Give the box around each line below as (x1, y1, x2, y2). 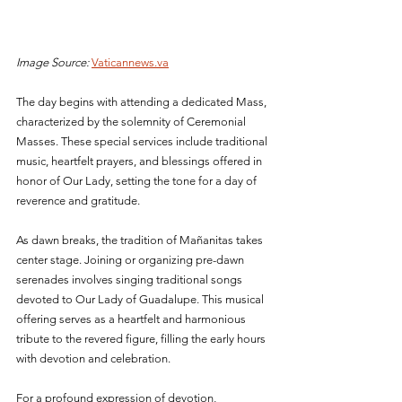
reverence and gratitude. (16, 193, 140, 207)
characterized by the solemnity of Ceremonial (16, 114, 249, 128)
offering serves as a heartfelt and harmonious (16, 311, 249, 326)
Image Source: (16, 55, 89, 69)
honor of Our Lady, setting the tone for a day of (16, 173, 259, 188)
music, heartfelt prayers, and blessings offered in (16, 153, 265, 168)
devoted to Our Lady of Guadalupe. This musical (16, 292, 267, 306)
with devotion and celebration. (16, 351, 170, 365)
